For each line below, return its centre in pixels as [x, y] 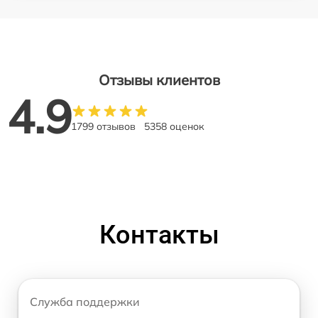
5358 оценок [174, 127]
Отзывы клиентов [159, 80]
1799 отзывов [103, 127]
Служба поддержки [85, 302]
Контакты [159, 235]
